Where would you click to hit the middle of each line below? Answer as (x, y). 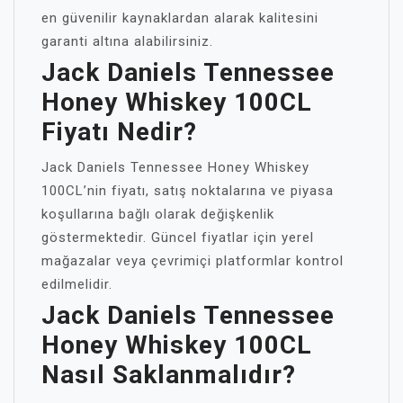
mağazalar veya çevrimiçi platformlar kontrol (193, 261)
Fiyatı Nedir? (119, 132)
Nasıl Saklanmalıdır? (169, 375)
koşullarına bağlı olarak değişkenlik (158, 214)
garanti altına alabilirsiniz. (127, 41)
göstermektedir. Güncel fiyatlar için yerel (178, 237)
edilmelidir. (77, 284)
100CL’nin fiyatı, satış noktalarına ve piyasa (188, 191)
